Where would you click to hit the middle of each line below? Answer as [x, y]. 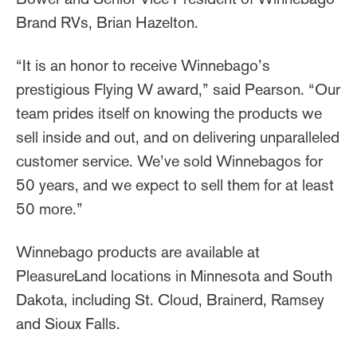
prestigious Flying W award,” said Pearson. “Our [178, 89]
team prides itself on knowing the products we [169, 113]
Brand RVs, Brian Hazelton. [107, 22]
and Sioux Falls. [68, 323]
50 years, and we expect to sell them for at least [175, 184]
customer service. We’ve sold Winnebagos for [169, 161]
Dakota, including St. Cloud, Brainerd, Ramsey [170, 299]
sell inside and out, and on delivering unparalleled [178, 137]
